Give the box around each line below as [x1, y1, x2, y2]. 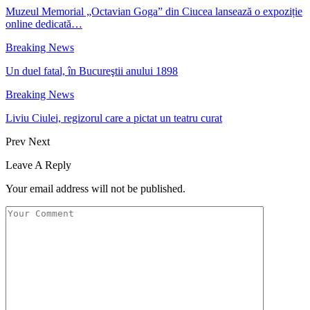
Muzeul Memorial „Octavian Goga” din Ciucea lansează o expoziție [6, 5, 302, 17]
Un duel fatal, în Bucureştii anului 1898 [6, 64, 178, 77]
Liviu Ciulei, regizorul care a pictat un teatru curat [6, 111, 222, 124]
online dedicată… [6, 17, 82, 30]
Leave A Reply [6, 158, 71, 171]
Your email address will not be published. [6, 182, 185, 194]
